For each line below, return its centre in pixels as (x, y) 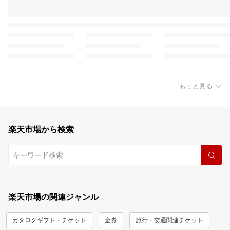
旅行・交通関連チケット (169, 220)
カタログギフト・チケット (49, 220)
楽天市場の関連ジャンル (53, 197)
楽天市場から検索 (41, 130)
